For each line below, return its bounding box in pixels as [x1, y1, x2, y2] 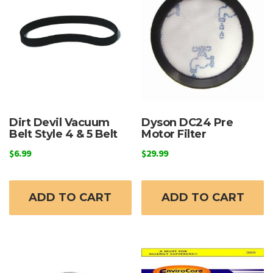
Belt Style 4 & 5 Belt [9, 127, 118, 141]
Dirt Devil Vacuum [9, 115, 110, 129]
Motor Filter [141, 127, 207, 141]
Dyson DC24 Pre [141, 115, 233, 129]
